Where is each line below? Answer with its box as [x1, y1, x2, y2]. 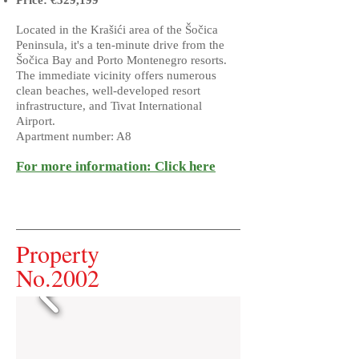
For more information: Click [16, 159, 186, 174]
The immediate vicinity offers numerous [16, 69, 216, 82]
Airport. [16, 115, 55, 127]
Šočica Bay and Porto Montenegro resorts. [16, 54, 227, 67]
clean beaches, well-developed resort [16, 84, 200, 97]
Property [16, 237, 99, 269]
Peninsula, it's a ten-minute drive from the [16, 38, 224, 51]
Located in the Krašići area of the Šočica [16, 23, 218, 36]
